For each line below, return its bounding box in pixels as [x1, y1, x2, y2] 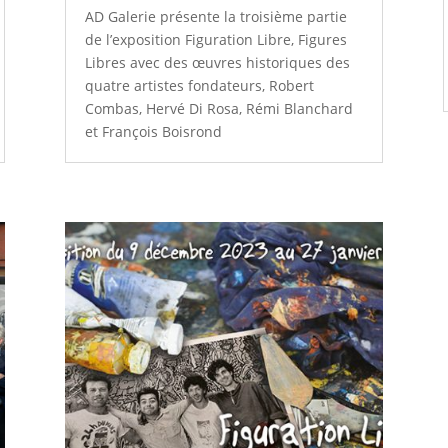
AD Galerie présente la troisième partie [84, 6, 347, 26]
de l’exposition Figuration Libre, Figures [84, 29, 347, 49]
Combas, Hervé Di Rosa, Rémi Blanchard [84, 98, 353, 118]
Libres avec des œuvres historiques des [84, 52, 350, 72]
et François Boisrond [84, 121, 222, 141]
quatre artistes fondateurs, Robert [84, 75, 314, 95]
